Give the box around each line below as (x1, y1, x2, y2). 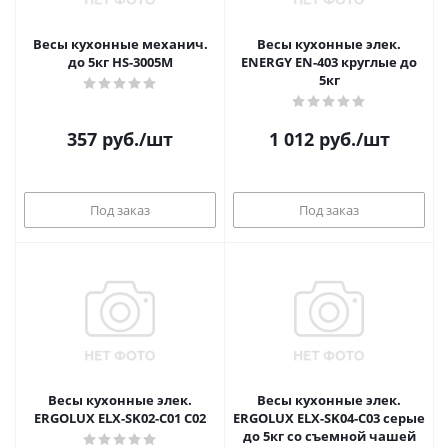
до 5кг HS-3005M (67, 53, 173, 71)
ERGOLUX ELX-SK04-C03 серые (233, 409, 425, 427)
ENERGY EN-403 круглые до (241, 53, 417, 71)
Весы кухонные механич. (32, 35, 208, 53)
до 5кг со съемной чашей (242, 427, 416, 445)
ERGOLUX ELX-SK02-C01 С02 (34, 409, 206, 427)
